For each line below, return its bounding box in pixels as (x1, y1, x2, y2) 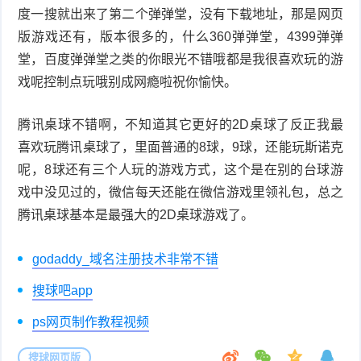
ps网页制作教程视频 (32, 314, 150, 329)
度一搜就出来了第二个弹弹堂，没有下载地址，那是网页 (18, 6, 343, 21)
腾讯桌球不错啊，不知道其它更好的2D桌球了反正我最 (18, 117, 343, 131)
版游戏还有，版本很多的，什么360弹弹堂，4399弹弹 (18, 29, 343, 44)
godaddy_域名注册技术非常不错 (32, 251, 219, 266)
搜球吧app (32, 283, 93, 297)
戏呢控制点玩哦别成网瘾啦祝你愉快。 (18, 74, 238, 89)
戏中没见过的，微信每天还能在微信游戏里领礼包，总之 (18, 185, 343, 199)
